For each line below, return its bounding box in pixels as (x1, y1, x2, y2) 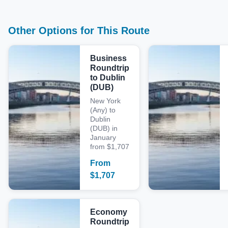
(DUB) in (90, 124, 118, 132)
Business (90, 54, 127, 63)
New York (90, 97, 121, 105)
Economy (90, 208, 127, 216)
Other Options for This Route (8, 25, 150, 36)
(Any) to (90, 106, 116, 114)
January (90, 133, 116, 141)
